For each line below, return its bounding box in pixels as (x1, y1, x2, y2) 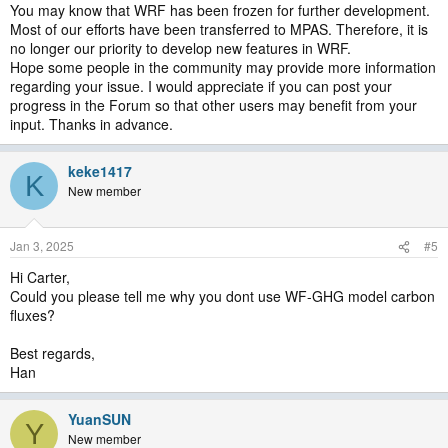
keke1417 (68, 161, 132, 182)
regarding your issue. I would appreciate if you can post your (10, 76, 392, 97)
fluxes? (10, 305, 55, 326)
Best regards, (10, 343, 95, 364)
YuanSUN (68, 409, 131, 430)
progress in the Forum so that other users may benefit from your (10, 95, 417, 116)
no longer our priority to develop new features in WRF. (10, 38, 351, 59)
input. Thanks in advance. (10, 114, 173, 135)
